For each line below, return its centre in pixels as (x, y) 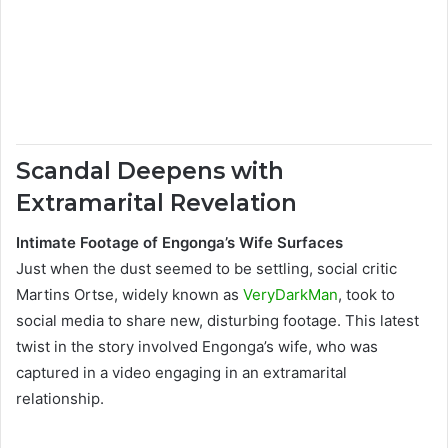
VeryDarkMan (290, 294)
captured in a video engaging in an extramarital (181, 372)
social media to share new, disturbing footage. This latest (217, 320)
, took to (366, 294)
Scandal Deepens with (150, 170)
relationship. (60, 398)
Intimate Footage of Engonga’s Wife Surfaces (179, 242)
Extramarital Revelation (156, 202)
